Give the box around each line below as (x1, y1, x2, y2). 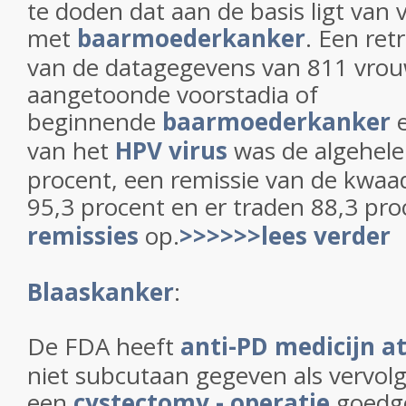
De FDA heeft (27, 330, 180, 362)
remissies (27, 219, 139, 252)
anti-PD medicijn (180, 330, 375, 362)
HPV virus (115, 134, 227, 167)
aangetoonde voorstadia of (27, 78, 318, 111)
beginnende (27, 105, 162, 138)
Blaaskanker (27, 275, 174, 308)
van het (27, 134, 115, 167)
